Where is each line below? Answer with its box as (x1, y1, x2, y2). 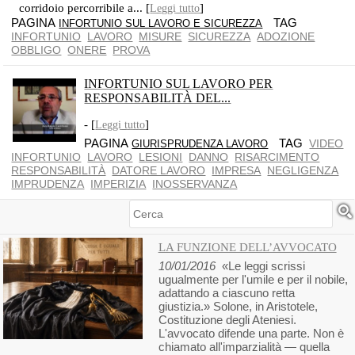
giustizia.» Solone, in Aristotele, (158, 300, 318, 313)
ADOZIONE (257, 30, 315, 43)
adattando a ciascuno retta (158, 286, 295, 300)
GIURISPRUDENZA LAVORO (132, 138, 269, 150)
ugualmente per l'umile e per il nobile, (158, 273, 348, 286)
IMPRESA (212, 164, 261, 177)
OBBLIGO (11, 44, 62, 56)
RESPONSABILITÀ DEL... (84, 91, 231, 105)
